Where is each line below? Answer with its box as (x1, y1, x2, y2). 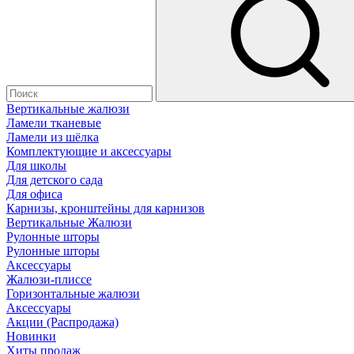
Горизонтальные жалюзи (6, 287, 140, 300)
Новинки (6, 330, 56, 343)
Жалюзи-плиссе (6, 273, 92, 286)
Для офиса (6, 187, 62, 201)
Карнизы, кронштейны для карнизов (6, 201, 205, 215)
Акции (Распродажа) (6, 315, 119, 329)
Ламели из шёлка (6, 130, 99, 144)
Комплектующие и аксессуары (6, 145, 171, 158)
